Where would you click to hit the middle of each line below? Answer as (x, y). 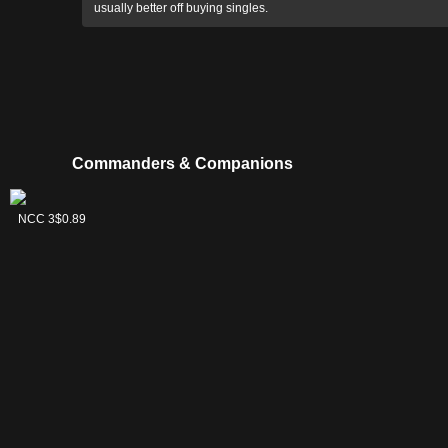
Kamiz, (46, 213)
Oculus (47, 241)
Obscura (51, 227)
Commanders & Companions (182, 163)
